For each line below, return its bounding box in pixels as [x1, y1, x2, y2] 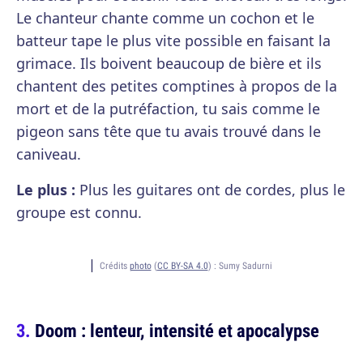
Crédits [99, 259, 130, 271]
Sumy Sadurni [218, 259, 272, 271]
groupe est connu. [16, 203, 142, 222]
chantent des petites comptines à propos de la [16, 76, 337, 96]
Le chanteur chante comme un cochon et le [16, 8, 314, 28]
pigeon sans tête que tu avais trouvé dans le [16, 122, 321, 141]
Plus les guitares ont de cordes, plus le [75, 180, 345, 199]
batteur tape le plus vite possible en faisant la [16, 31, 331, 50]
